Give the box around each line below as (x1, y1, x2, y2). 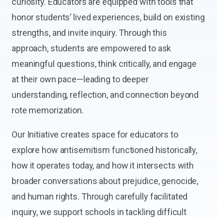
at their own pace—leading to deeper (12, 74, 149, 84)
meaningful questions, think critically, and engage (12, 59, 197, 69)
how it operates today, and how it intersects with (12, 160, 194, 170)
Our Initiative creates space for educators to (12, 129, 178, 139)
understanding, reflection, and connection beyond (12, 90, 199, 100)
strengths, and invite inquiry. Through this (12, 28, 167, 38)
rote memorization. (12, 105, 84, 115)
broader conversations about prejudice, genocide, (12, 176, 199, 186)
